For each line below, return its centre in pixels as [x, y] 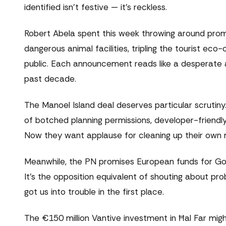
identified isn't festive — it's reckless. [96, 7]
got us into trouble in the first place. [94, 192]
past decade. [50, 79]
